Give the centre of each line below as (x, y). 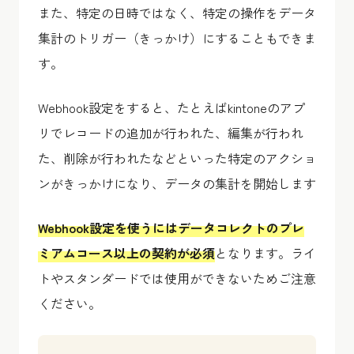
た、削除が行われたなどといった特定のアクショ (177, 158)
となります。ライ (265, 252)
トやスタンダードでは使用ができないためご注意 (177, 278)
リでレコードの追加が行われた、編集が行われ (171, 132)
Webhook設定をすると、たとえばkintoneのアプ (171, 107)
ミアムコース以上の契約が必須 (126, 252)
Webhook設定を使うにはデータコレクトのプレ (171, 227)
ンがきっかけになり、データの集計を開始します (177, 183)
